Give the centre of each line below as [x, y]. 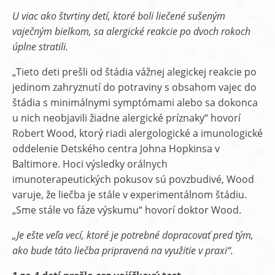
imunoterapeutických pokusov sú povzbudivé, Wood [133, 179]
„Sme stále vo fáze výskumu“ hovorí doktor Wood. [127, 210]
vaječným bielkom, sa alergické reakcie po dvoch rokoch [131, 31]
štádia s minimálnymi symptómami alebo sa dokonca [135, 103]
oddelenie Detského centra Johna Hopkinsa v [116, 149]
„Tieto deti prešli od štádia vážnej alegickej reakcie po [134, 72]
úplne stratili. [40, 47]
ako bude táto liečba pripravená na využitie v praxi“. [123, 250]
